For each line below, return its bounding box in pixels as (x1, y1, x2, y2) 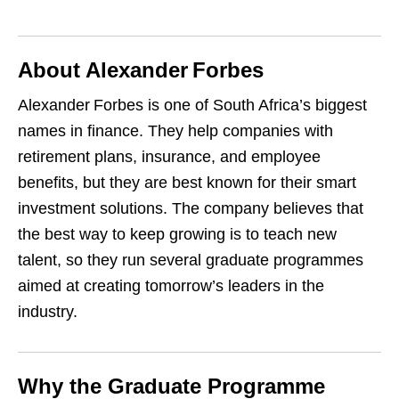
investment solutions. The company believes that (18, 199, 363, 218)
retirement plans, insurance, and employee (18, 148, 321, 167)
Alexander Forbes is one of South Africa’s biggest (18, 96, 367, 115)
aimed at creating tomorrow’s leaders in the (18, 277, 324, 296)
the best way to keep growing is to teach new (18, 225, 337, 244)
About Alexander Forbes (18, 58, 264, 83)
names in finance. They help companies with (18, 122, 333, 141)
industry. (18, 303, 77, 322)
